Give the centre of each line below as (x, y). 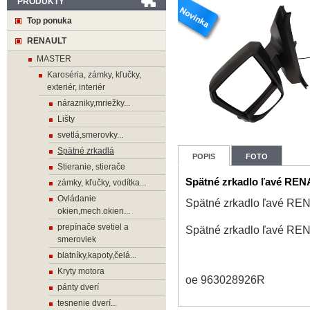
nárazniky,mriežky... (94, 103)
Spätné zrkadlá (86, 151)
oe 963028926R (225, 280)
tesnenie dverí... (87, 303)
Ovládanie (77, 199)
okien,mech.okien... (94, 211)
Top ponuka (49, 21)
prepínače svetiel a (93, 227)
